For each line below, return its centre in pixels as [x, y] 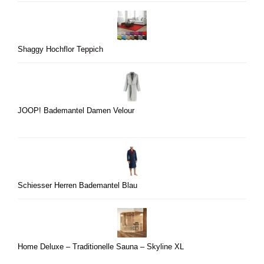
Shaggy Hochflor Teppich [60, 50]
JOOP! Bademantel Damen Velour [76, 111]
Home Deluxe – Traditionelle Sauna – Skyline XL [101, 247]
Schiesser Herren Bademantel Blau [77, 186]
